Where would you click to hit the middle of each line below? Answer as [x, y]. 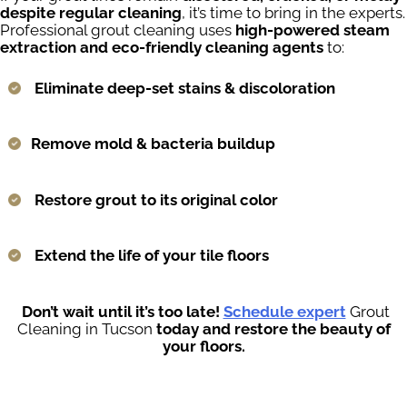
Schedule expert [284, 311]
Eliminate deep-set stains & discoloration [185, 88]
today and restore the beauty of [273, 328]
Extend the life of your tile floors [152, 256]
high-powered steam [313, 30]
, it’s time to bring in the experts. [293, 13]
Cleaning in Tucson [86, 328]
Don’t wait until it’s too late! [122, 311]
